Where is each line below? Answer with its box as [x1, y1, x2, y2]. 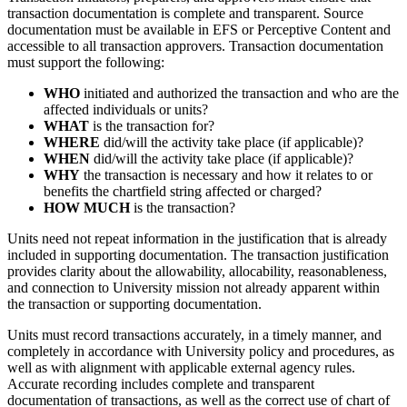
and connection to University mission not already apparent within [7, 280, 380, 296]
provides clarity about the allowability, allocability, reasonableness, [7, 263, 387, 280]
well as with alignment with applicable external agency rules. [7, 360, 355, 376]
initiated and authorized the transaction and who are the [80, 85, 399, 102]
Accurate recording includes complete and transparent [7, 376, 314, 392]
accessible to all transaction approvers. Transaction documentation [7, 38, 383, 55]
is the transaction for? [89, 118, 214, 134]
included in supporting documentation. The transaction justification [7, 247, 389, 263]
